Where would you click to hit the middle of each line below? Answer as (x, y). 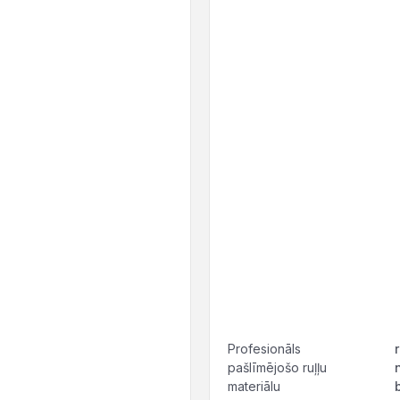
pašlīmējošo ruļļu (277, 367)
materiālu (254, 386)
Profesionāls (264, 349)
